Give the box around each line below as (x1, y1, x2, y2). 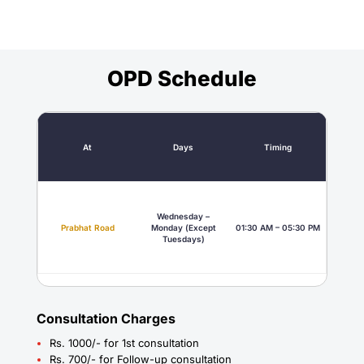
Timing (263, 142, 292, 153)
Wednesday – (157, 211, 210, 222)
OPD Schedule (106, 66, 257, 92)
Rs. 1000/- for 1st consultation (49, 336, 199, 350)
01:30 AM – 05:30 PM (235, 223, 320, 233)
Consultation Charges (36, 310, 175, 327)
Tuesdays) (162, 234, 205, 245)
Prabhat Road (60, 223, 115, 233)
